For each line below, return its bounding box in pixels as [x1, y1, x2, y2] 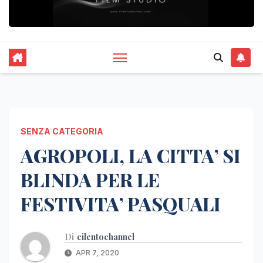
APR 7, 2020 [74, 248, 119, 257]
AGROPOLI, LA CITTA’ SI [21, 142, 241, 168]
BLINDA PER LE [21, 166, 160, 192]
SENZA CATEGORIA [21, 126, 103, 136]
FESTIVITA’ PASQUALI [21, 190, 221, 216]
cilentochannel [77, 231, 134, 242]
